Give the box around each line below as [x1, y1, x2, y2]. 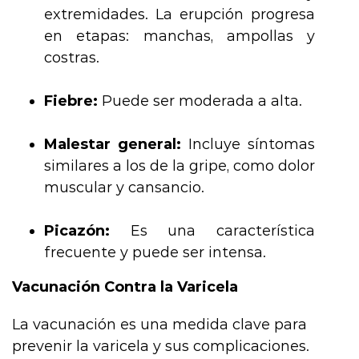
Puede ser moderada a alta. [98, 91, 302, 110]
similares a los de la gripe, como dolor [44, 156, 315, 175]
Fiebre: [44, 91, 98, 110]
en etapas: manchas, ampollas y [44, 26, 315, 45]
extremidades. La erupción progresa [44, 5, 315, 23]
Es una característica [110, 221, 315, 240]
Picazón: [44, 221, 110, 240]
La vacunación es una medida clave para [12, 315, 307, 333]
